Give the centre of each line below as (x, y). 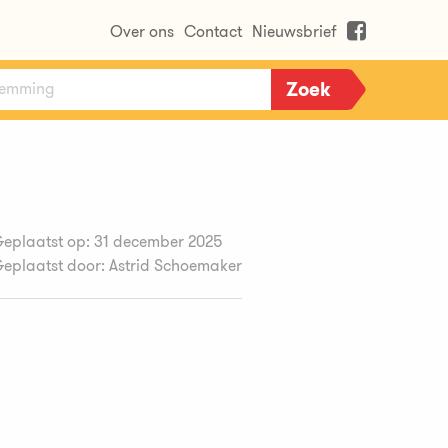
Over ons (142, 31)
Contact (213, 31)
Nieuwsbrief (294, 31)
